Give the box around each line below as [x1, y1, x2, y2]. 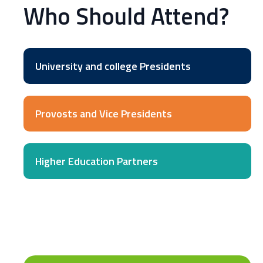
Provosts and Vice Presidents [35, 106, 172, 122]
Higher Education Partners [35, 153, 158, 169]
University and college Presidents [35, 58, 191, 74]
